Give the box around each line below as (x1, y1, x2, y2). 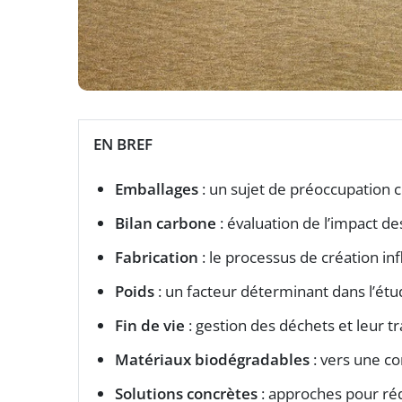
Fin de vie (115, 315, 185, 336)
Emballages (115, 179, 198, 200)
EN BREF (93, 134, 153, 155)
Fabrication (115, 247, 198, 268)
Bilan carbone (115, 213, 216, 234)
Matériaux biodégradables (115, 349, 310, 371)
